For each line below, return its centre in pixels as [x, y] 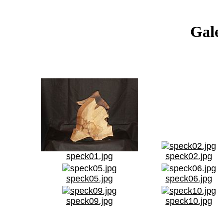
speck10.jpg [189, 201]
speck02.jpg [189, 156]
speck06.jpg [189, 178]
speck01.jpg [90, 156]
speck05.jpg [90, 178]
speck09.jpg [90, 201]
